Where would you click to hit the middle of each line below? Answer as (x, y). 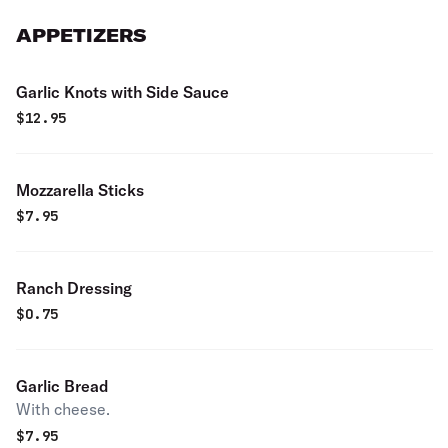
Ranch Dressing (74, 288)
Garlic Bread (62, 386)
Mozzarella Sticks (80, 190)
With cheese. (63, 409)
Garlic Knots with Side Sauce (122, 92)
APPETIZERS (81, 35)
